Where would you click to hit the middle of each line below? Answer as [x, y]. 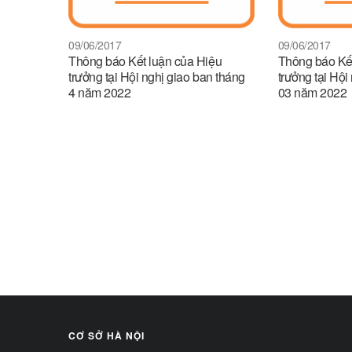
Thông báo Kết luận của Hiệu [145, 60]
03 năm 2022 [312, 92]
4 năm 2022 [100, 92]
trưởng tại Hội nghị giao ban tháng [157, 76]
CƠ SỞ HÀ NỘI [106, 336]
